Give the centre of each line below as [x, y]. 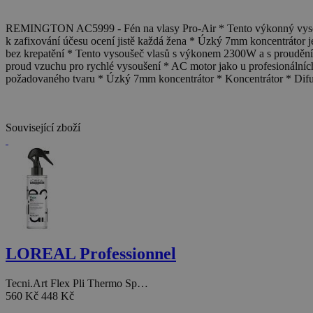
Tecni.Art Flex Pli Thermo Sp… [77, 284]
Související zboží [43, 128]
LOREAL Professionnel [91, 254]
